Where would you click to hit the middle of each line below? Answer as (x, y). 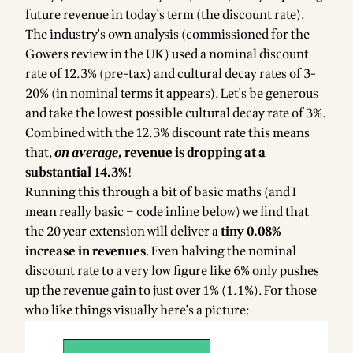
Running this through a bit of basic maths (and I (161, 192)
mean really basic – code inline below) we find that (167, 212)
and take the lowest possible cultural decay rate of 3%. (175, 113)
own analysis (143, 35)
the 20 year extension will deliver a (123, 232)
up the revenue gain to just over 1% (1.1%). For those (171, 291)
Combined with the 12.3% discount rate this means (167, 133)
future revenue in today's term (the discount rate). (165, 15)
